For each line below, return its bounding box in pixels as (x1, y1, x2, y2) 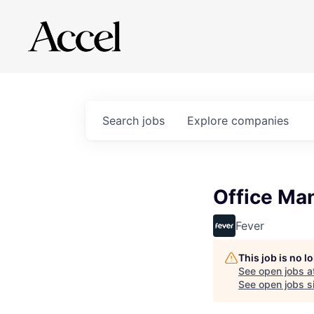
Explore (187, 114, 231, 128)
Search (102, 114, 142, 128)
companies (231, 114, 289, 128)
